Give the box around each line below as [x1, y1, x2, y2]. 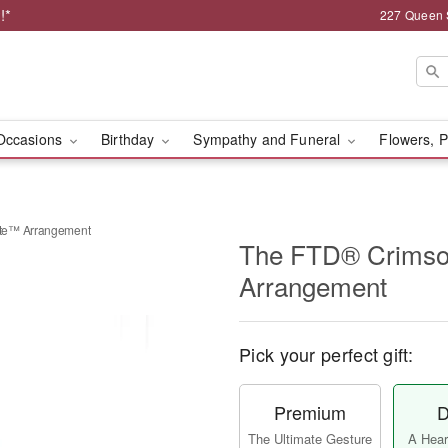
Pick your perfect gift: [239, 341, 413, 367]
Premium [274, 399, 346, 425]
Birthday [101, 129, 159, 149]
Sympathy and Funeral [193, 129, 345, 149]
